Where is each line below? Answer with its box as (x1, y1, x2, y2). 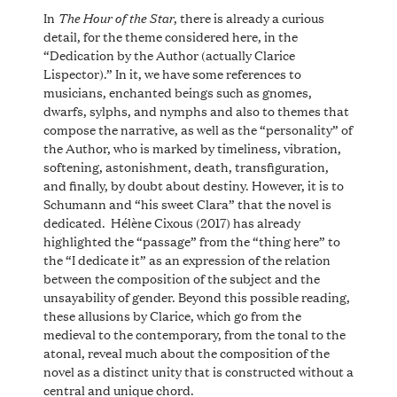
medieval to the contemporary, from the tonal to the (43, 323, 346, 343)
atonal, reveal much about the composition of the (43, 342, 330, 362)
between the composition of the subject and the (43, 268, 320, 287)
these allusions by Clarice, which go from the (43, 305, 301, 324)
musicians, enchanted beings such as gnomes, (43, 82, 312, 101)
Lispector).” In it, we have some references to (43, 63, 301, 82)
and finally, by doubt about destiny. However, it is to (43, 175, 344, 194)
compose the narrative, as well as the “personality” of (43, 119, 353, 138)
